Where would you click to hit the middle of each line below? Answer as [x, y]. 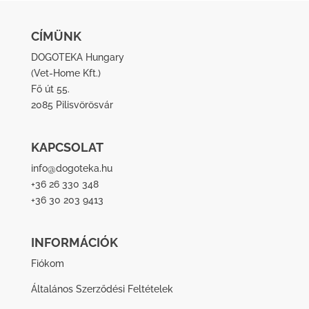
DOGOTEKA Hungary [77, 57]
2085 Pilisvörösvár [72, 104]
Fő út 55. [50, 89]
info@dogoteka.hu [71, 169]
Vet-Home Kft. [66, 73]
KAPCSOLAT [67, 148]
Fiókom [47, 264]
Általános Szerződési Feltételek [102, 289]
